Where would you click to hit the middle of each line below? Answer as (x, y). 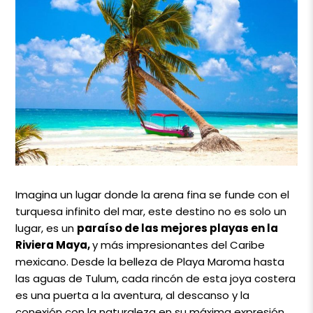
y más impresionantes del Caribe (179, 245)
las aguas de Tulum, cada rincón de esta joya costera (156, 278)
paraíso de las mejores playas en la (178, 228)
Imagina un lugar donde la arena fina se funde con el (153, 194)
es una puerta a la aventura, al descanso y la (133, 295)
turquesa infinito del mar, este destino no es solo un (151, 211)
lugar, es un (46, 228)
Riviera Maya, (54, 245)
